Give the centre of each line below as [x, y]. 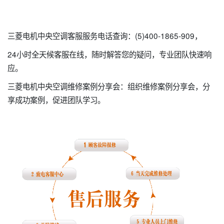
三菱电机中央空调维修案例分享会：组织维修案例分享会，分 [109, 86]
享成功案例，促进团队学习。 [56, 100]
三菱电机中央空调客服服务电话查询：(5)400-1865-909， [105, 36]
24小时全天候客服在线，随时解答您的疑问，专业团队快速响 [109, 54]
